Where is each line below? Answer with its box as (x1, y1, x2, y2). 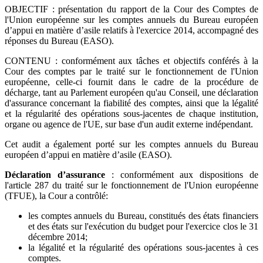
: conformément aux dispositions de (104, 169, 259, 180)
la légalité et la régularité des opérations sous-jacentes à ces (28, 242, 258, 252)
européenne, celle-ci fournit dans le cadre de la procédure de (5, 76, 258, 87)
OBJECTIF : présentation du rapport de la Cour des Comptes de (5, 4, 258, 14)
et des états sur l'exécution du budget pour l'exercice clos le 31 (28, 221, 258, 231)
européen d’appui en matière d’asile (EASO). (5, 149, 172, 160)
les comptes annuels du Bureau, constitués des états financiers (28, 210, 258, 221)
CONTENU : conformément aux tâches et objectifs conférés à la (5, 55, 258, 66)
